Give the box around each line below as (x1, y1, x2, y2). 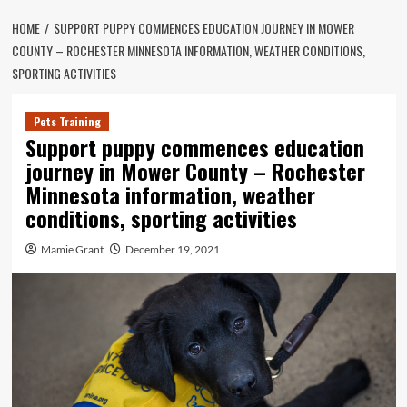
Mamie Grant (40, 243, 104, 256)
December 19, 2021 (124, 243, 220, 256)
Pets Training (33, 114, 101, 129)
